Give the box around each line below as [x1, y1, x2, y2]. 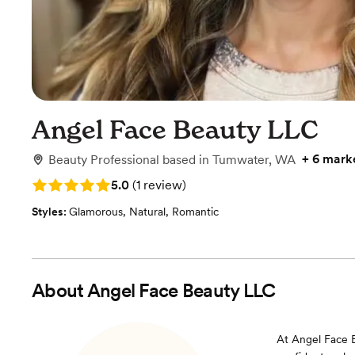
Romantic [172, 205, 219, 218]
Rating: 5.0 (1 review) [32, 176, 152, 191]
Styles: [32, 205, 69, 218]
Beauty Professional [48, 152, 159, 167]
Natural [129, 205, 166, 218]
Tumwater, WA [212, 152, 296, 167]
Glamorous [69, 205, 123, 218]
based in [162, 152, 212, 167]
